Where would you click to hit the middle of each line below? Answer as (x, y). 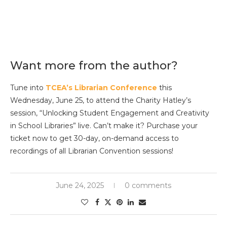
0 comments (148, 186)
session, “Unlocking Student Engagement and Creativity (110, 113)
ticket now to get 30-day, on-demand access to (94, 139)
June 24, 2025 (80, 186)
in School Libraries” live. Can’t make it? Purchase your (104, 126)
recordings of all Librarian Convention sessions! (92, 151)
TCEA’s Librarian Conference (101, 88)
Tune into (28, 88)
